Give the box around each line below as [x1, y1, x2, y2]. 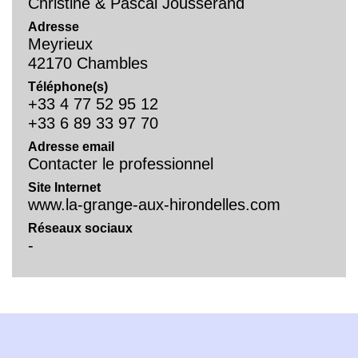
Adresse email [28, 140, 114, 154]
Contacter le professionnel [28, 155, 213, 173]
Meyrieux [28, 35, 93, 54]
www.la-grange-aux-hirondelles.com [28, 196, 280, 214]
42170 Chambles [28, 54, 148, 73]
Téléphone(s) [28, 80, 108, 94]
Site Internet [28, 181, 101, 195]
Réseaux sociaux [28, 221, 133, 236]
